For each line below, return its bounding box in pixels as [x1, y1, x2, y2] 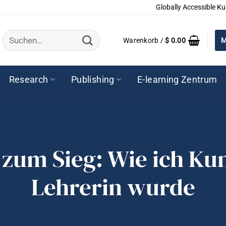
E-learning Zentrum [137, 74, 217, 85]
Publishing [71, 74, 115, 85]
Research [9, 74, 48, 85]
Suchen [2, 28, 28, 38]
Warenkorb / [123, 36, 165, 44]
